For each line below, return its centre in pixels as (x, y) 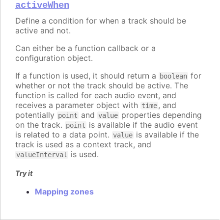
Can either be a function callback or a (85, 48)
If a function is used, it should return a (87, 76)
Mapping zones (64, 191)
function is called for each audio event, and (96, 96)
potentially (36, 115)
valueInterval (42, 155)
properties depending (160, 115)
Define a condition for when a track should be (101, 21)
